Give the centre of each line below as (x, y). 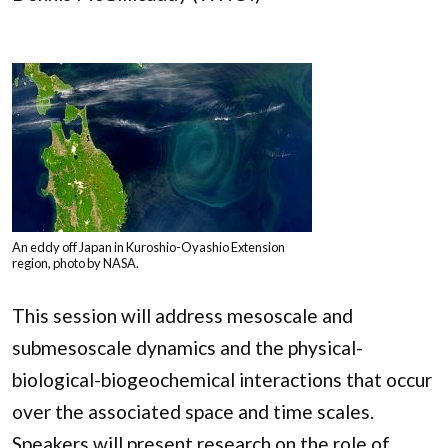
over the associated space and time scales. (193, 411)
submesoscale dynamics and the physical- (187, 347)
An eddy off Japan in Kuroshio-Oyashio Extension (148, 246)
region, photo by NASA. (75, 262)
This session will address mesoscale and (182, 315)
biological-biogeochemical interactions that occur (222, 379)
